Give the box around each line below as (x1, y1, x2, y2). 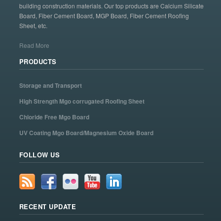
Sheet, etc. (19, 21, 47, 30)
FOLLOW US (19, 150, 60, 160)
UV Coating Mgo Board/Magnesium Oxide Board (19, 128, 153, 138)
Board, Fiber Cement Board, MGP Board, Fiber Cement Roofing (19, 11, 189, 20)
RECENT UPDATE (19, 202, 76, 212)
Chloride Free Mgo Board (19, 112, 89, 122)
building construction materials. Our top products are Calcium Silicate (19, 1, 204, 10)
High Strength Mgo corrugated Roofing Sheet (19, 97, 145, 106)
